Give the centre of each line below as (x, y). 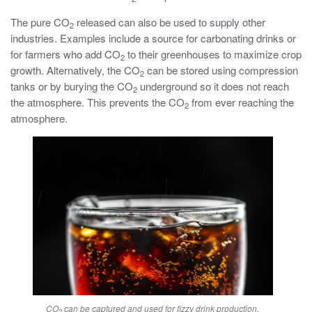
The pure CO (40, 22)
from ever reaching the (241, 102)
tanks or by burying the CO (72, 86)
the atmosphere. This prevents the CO (97, 102)
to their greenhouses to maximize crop (213, 54)
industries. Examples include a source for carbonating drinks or (153, 38)
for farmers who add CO (65, 54)
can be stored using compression (221, 70)
